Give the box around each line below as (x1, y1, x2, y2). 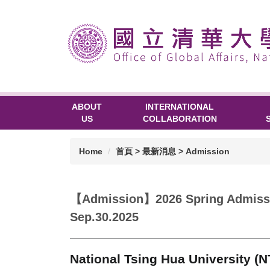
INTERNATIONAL (145, 101, 215, 111)
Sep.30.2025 (70, 210, 139, 224)
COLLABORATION (142, 113, 217, 124)
